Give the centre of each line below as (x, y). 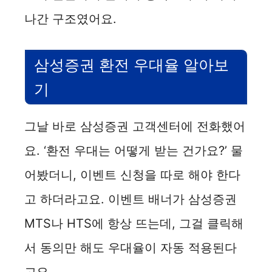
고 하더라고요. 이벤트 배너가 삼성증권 (131, 199)
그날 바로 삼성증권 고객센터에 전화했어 (135, 126)
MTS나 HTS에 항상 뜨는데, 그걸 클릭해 (134, 223)
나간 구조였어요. (70, 19)
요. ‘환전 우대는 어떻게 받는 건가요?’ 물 (134, 150)
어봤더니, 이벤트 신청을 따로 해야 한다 (132, 175)
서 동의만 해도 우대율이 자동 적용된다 (131, 247)
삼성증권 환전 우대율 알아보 (131, 65)
